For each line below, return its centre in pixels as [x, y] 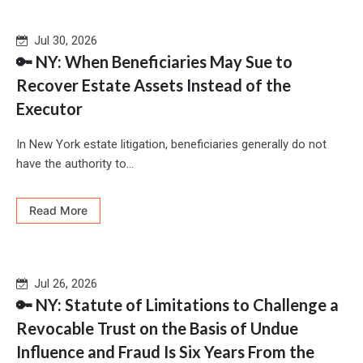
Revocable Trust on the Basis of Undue [157, 329]
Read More [58, 211]
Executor [49, 109]
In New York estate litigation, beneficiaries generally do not [171, 145]
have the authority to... [75, 164]
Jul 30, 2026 [62, 41]
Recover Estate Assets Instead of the [154, 85]
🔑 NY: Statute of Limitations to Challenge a [177, 305]
